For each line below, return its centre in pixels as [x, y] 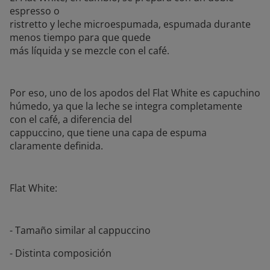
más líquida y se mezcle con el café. [89, 51]
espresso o [35, 11]
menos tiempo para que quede [80, 38]
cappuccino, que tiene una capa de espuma [108, 133]
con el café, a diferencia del [71, 120]
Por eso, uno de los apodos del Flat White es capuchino [135, 93]
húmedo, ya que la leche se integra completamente [126, 106]
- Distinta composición [61, 253]
